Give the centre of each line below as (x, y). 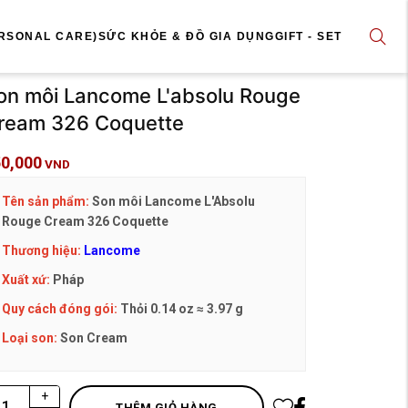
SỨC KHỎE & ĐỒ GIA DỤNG (186, 36)
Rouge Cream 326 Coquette (85, 221)
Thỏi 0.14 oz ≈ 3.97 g (180, 309)
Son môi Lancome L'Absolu (173, 201)
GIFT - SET (308, 36)
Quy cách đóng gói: (60, 309)
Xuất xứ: (26, 280)
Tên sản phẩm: (47, 201)
